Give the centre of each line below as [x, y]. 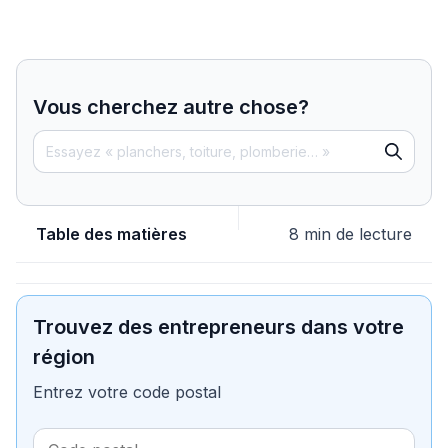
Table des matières [111, 233]
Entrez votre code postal [127, 391]
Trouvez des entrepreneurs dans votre [218, 326]
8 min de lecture [350, 233]
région [64, 356]
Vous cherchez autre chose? [171, 106]
